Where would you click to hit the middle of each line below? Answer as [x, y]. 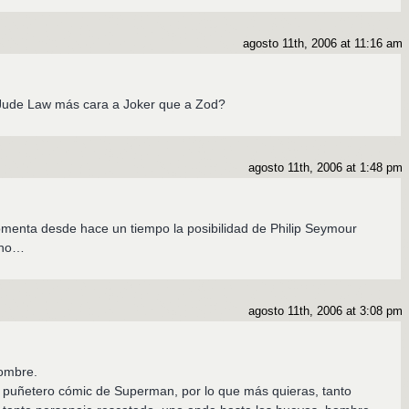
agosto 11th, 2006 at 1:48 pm [325, 168]
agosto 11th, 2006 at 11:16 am [322, 44]
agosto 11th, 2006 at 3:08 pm [325, 312]
